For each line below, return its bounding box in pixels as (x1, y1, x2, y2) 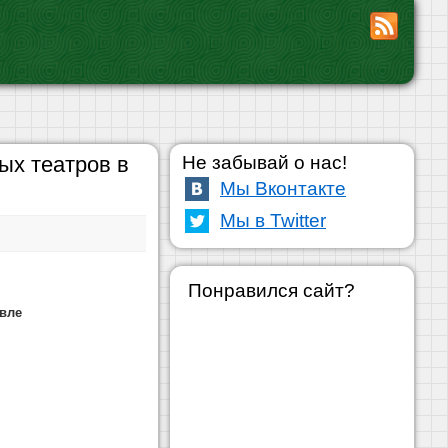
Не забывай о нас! (182, 152, 347, 173)
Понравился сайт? (188, 280, 355, 301)
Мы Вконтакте (220, 178, 346, 199)
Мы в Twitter (220, 210, 326, 231)
